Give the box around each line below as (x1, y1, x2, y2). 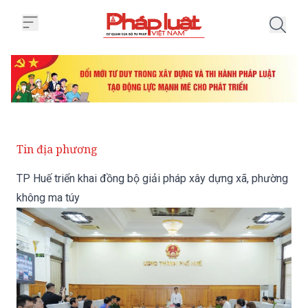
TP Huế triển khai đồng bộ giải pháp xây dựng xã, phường (16, 172, 288, 186)
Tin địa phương (16, 142, 98, 157)
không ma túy (16, 191, 80, 205)
